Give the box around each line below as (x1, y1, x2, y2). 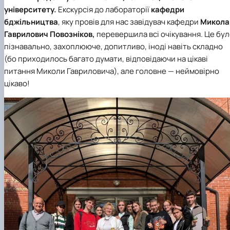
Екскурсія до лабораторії (58, 4, 151, 15)
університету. (4, 4, 58, 15)
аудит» (66, 10, 89, 19)
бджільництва (4, 16, 58, 28)
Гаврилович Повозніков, (4, 29, 95, 40)
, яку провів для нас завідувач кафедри (58, 16, 200, 28)
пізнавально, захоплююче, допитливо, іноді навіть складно (4, 41, 223, 52)
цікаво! (4, 78, 30, 89)
